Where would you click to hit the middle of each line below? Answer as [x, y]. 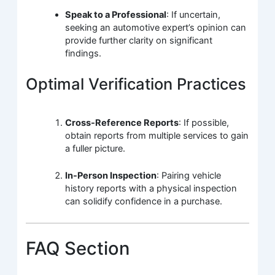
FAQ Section [78, 249]
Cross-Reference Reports [122, 123]
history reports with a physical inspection [151, 189]
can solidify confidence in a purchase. [144, 202]
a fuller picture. [95, 149]
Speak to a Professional [116, 15]
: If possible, [204, 123]
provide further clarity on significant [139, 41]
